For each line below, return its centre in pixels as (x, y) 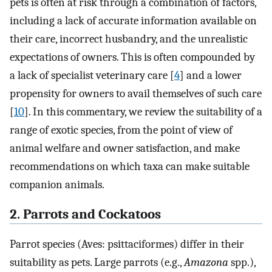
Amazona (206, 262)
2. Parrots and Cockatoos (85, 214)
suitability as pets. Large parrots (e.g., (97, 262)
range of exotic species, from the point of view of (121, 130)
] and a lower (211, 76)
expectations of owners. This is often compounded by (132, 57)
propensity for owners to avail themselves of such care (136, 94)
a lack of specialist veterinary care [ (92, 76)
